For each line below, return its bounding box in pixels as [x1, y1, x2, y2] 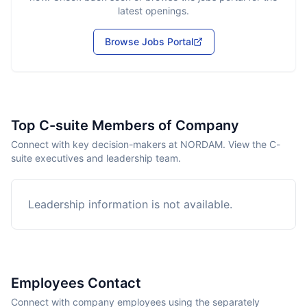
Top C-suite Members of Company [11, 117, 239, 134]
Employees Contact [11, 275, 141, 291]
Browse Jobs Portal [104, 36, 193, 47]
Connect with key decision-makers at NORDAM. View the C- [11, 138, 280, 150]
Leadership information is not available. [28, 197, 232, 211]
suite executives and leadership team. [11, 152, 181, 164]
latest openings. [118, 5, 189, 16]
